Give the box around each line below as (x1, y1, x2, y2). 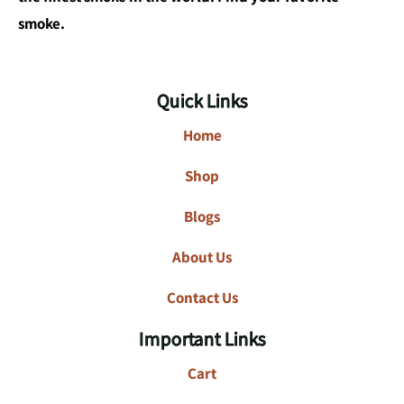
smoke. (18, 14, 65, 33)
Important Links (138, 326, 266, 351)
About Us (172, 247, 232, 267)
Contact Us (166, 288, 238, 308)
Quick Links (156, 87, 248, 113)
